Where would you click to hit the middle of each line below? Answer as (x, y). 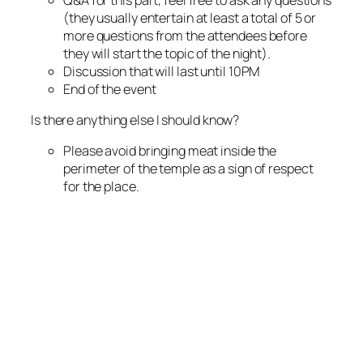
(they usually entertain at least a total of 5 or (190, 17)
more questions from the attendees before (185, 35)
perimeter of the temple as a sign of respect (188, 169)
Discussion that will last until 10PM (162, 71)
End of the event (110, 89)
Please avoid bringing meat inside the (170, 151)
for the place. (101, 187)
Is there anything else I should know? (135, 120)
